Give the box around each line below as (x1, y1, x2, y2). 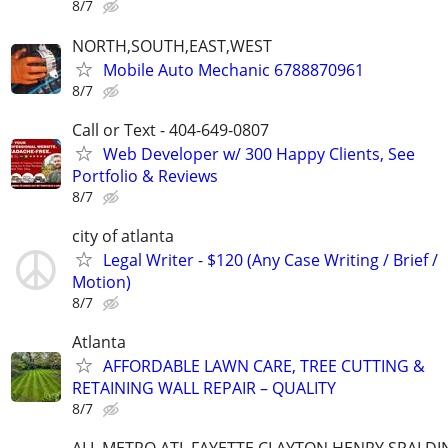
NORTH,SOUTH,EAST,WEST (72, 34, 272, 57)
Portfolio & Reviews (72, 164, 218, 187)
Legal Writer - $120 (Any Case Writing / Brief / (103, 248, 438, 271)
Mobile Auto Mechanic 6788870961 (103, 58, 364, 81)
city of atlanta (72, 224, 174, 247)
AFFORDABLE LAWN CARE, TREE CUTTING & (103, 355, 425, 378)
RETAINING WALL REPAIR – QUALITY (72, 377, 336, 400)
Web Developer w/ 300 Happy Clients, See (103, 142, 415, 165)
